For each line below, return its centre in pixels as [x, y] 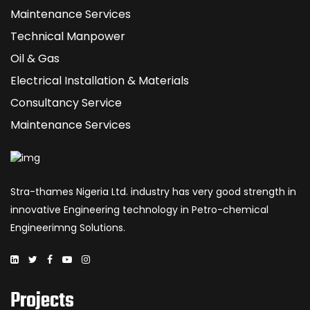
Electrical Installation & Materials [100, 81]
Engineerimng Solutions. [68, 227]
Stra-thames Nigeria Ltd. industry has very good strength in [153, 191]
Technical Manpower [68, 36]
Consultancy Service [66, 103]
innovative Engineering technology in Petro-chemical [139, 209]
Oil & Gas [35, 58]
